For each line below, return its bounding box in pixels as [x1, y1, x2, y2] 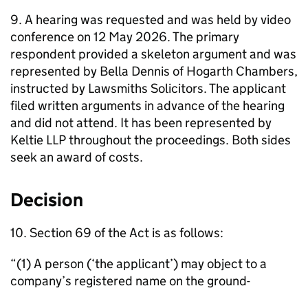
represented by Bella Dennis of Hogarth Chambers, [10, 63, 298, 79]
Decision [10, 188, 83, 211]
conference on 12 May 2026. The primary [10, 29, 239, 45]
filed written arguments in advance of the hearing [10, 98, 285, 113]
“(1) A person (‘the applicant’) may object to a [10, 256, 267, 272]
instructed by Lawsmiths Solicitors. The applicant [10, 80, 286, 96]
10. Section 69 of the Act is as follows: [10, 225, 223, 241]
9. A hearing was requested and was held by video [10, 12, 291, 27]
